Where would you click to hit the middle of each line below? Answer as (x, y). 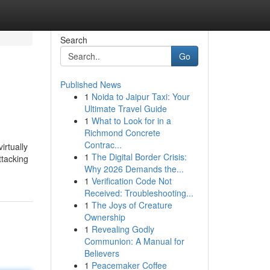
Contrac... (103, 145)
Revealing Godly (123, 229)
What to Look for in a (131, 121)
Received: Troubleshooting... (139, 193)
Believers (102, 253)
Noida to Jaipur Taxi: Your (140, 96)
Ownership (105, 217)
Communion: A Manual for (134, 241)
